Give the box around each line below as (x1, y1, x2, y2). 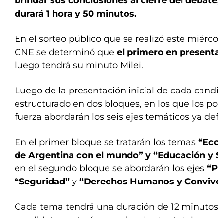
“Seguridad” (15, 176, 72, 187)
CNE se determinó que (15, 47, 117, 57)
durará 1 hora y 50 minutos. (15, 8, 137, 19)
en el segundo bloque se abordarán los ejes (15, 163, 207, 174)
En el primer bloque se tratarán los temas (15, 137, 198, 147)
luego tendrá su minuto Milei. (15, 60, 143, 71)
